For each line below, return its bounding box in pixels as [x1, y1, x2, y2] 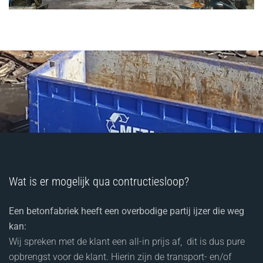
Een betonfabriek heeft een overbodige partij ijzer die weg [9, 205, 244, 217]
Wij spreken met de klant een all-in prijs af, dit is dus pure [9, 235, 245, 247]
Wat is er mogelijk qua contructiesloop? [9, 174, 189, 188]
